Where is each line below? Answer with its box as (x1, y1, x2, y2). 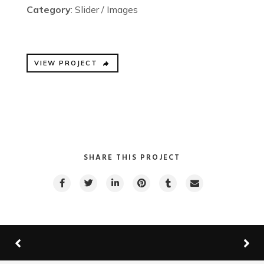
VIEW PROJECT (34, 59, 98, 67)
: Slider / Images (71, 4, 138, 15)
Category (27, 4, 71, 15)
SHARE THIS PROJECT (84, 151, 180, 164)
